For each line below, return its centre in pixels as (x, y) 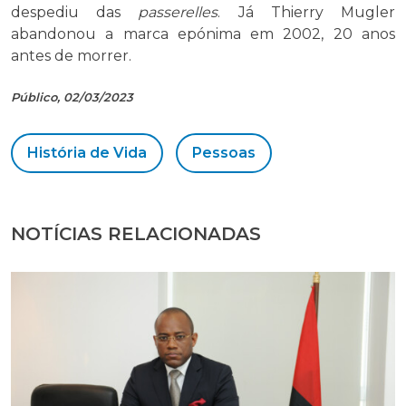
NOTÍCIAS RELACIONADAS (136, 234)
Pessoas (224, 153)
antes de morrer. (71, 56)
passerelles (178, 13)
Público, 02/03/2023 (72, 97)
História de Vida (87, 153)
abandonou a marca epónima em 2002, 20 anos (203, 34)
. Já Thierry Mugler (307, 13)
